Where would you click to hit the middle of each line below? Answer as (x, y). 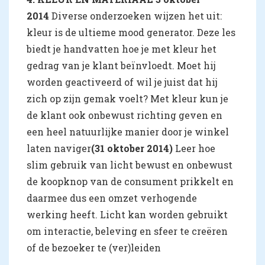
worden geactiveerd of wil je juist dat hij (122, 82)
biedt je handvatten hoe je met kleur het (122, 49)
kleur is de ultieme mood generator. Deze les (131, 32)
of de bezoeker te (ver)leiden (94, 248)
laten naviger (59, 148)
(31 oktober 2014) (133, 148)
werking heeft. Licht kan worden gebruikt (127, 214)
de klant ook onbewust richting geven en (125, 115)
